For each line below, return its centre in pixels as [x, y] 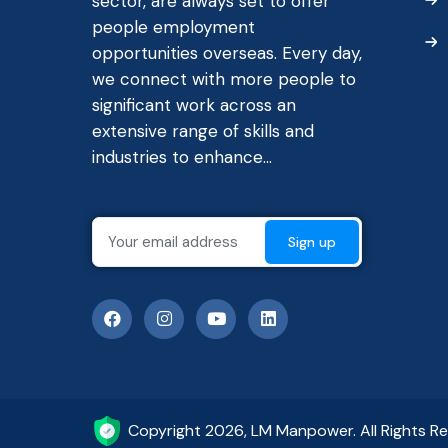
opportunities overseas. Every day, [227, 53]
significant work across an [194, 105]
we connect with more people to [224, 79]
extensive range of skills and [203, 131]
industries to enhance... [182, 157]
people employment [173, 27]
